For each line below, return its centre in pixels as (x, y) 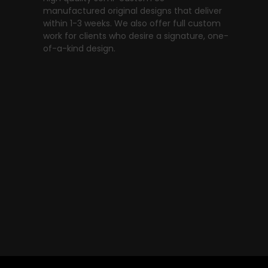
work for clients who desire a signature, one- (136, 36)
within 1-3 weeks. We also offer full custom (132, 24)
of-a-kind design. (79, 49)
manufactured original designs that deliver (133, 11)
